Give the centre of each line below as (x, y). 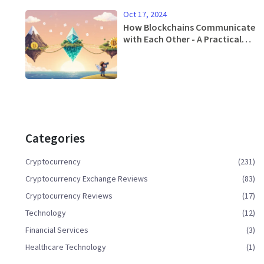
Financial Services (57, 230)
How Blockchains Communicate (189, 27)
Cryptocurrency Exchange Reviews (87, 178)
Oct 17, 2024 (145, 14)
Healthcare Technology (66, 247)
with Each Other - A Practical (182, 39)
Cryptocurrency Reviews (69, 195)
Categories (55, 138)
